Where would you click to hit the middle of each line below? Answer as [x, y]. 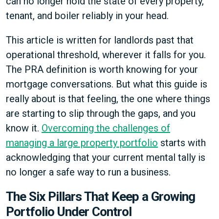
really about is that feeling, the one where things [108, 99]
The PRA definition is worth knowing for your [102, 69]
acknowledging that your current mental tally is [106, 157]
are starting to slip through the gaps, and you [101, 113]
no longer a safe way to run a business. [88, 172]
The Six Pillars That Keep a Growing [100, 197]
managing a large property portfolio [82, 143]
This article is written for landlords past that [100, 40]
